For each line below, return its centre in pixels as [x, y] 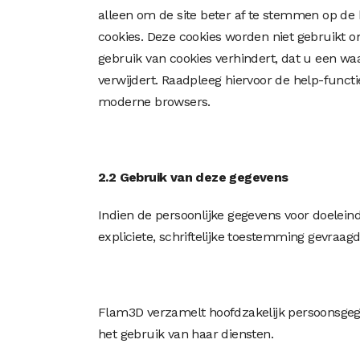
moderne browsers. [154, 102]
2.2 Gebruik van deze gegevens [193, 177]
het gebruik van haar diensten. [186, 334]
